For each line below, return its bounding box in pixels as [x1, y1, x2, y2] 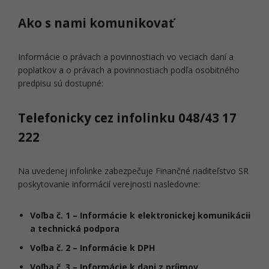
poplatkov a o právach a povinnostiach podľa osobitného [18, 64, 240, 76]
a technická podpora [30, 223, 119, 234]
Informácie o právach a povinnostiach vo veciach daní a [18, 51, 234, 62]
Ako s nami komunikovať [18, 14, 174, 31]
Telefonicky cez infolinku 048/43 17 [18, 109, 237, 126]
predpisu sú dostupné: [18, 77, 103, 89]
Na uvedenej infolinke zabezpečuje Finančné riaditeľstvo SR [18, 165, 249, 177]
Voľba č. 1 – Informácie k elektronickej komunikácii [30, 210, 250, 221]
